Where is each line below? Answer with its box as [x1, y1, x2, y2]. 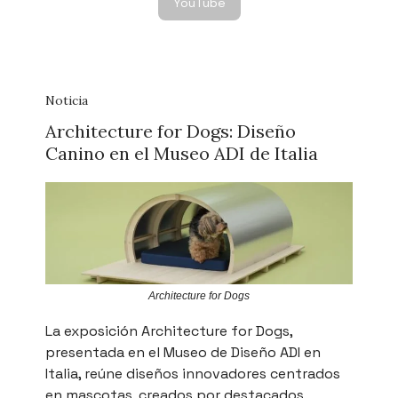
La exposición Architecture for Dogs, [45, 322, 292, 341]
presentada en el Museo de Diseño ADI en [45, 343, 321, 362]
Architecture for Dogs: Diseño [45, 119, 296, 142]
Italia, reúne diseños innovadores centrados [45, 364, 340, 384]
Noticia [45, 92, 88, 108]
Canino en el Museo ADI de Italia [45, 141, 318, 164]
